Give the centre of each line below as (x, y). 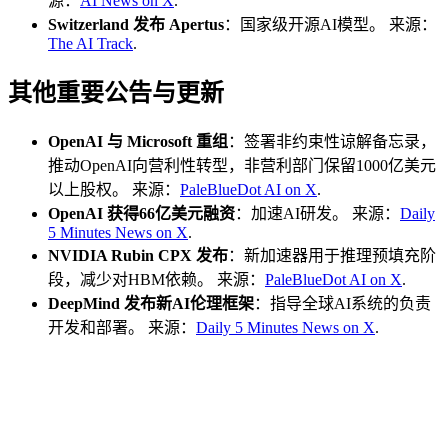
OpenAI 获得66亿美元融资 (141, 213)
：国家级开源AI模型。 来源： (330, 25)
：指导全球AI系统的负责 (342, 303)
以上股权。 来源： (114, 189)
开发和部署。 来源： (122, 327)
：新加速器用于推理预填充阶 (332, 255)
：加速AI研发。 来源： (317, 213)
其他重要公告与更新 (116, 93)
